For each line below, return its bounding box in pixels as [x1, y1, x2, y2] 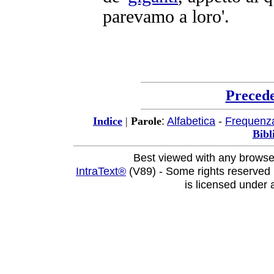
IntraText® [76, 165, 126, 177]
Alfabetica [167, 114, 215, 127]
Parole [131, 115, 161, 127]
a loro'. [174, 6, 229, 26]
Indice [93, 115, 122, 127]
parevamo [103, 6, 174, 26]
